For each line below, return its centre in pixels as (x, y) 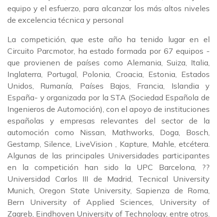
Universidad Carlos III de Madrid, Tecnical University (108, 179)
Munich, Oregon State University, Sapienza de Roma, (108, 190)
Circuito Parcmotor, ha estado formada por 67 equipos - (108, 51)
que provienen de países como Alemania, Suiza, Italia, (108, 62)
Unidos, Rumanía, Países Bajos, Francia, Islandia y (108, 86)
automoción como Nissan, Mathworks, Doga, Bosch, (108, 132)
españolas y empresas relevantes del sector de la (108, 121)
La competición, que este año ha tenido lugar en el (108, 39)
